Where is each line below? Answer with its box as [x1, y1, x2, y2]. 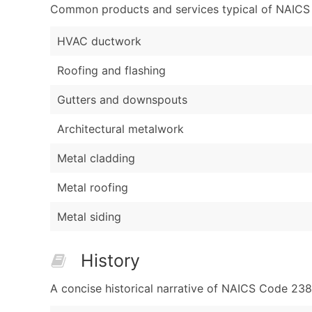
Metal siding [57, 209, 121, 224]
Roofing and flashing [57, 63, 166, 77]
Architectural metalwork [57, 121, 184, 136]
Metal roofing [57, 180, 128, 194]
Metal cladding [57, 150, 135, 165]
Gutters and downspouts [57, 92, 187, 107]
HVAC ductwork [57, 33, 141, 48]
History [81, 249, 140, 271]
